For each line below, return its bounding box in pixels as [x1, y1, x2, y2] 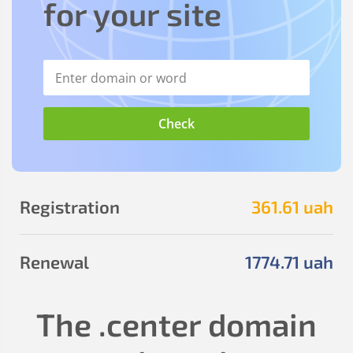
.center [98, 305, 201, 343]
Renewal [20, 251, 89, 272]
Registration [20, 196, 120, 217]
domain [201, 305, 317, 343]
